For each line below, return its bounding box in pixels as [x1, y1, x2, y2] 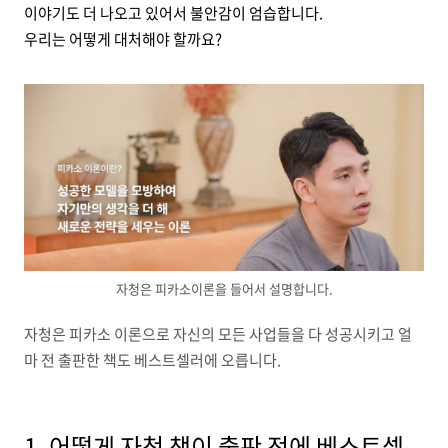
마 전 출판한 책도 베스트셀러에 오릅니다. [24, 349, 281, 371]
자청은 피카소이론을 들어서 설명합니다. [115, 278, 333, 298]
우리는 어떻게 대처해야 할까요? [24, 28, 222, 50]
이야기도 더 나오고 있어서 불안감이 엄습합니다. [24, 2, 323, 24]
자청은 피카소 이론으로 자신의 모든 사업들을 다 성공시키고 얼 [24, 323, 412, 345]
